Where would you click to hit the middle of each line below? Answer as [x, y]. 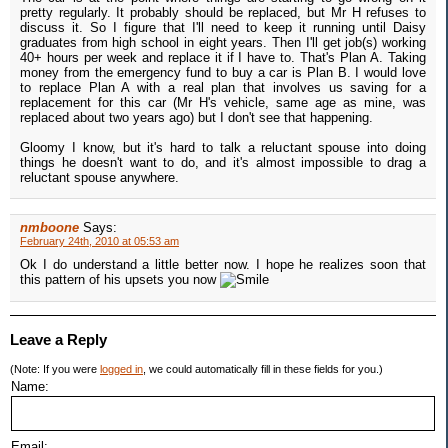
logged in [121, 369]
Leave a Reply [58, 340]
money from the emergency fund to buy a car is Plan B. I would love [223, 73]
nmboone [49, 228]
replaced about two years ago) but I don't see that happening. [196, 118]
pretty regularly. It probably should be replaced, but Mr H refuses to [223, 13]
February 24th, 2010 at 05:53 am [99, 241]
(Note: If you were [55, 369]
